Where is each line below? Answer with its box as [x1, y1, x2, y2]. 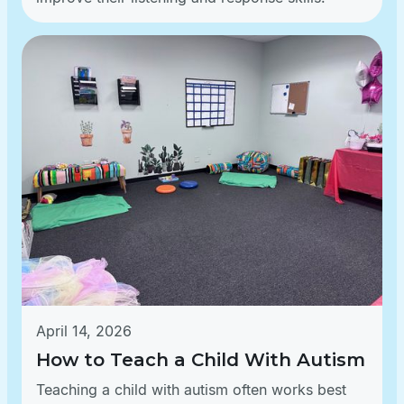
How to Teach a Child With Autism [36, 349, 365, 372]
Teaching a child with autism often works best [36, 381, 346, 399]
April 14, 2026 [36, 322, 132, 341]
